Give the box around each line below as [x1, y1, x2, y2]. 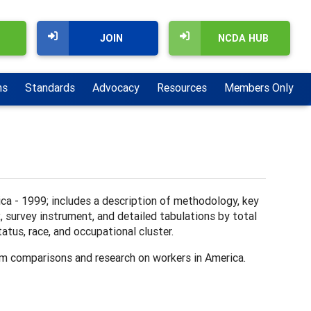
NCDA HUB [218, 32, 269, 44]
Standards [25, 81, 75, 95]
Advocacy [92, 81, 140, 95]
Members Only [224, 81, 294, 95]
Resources [157, 81, 207, 95]
